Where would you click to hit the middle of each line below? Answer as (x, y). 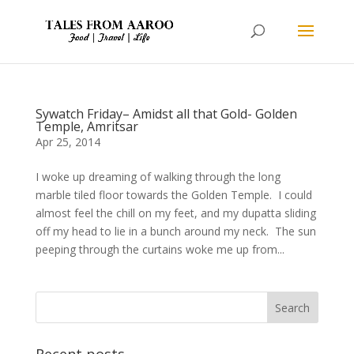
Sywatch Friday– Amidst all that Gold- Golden (166, 114)
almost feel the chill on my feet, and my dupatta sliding (175, 213)
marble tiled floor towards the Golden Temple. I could (173, 195)
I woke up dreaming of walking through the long (158, 177)
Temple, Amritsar (87, 126)
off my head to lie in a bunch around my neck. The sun (175, 231)
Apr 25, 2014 (68, 142)
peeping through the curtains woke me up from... (160, 249)
